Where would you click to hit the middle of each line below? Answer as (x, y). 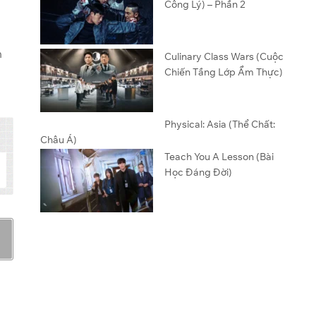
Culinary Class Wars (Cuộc (224, 56)
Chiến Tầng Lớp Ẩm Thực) (223, 72)
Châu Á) (58, 140)
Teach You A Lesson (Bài (219, 157)
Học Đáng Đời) (198, 172)
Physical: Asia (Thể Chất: (219, 124)
